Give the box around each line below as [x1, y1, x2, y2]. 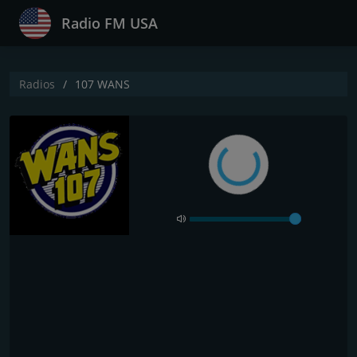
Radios [19, 76, 55, 92]
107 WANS [75, 76, 130, 92]
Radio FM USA [61, 14, 158, 33]
